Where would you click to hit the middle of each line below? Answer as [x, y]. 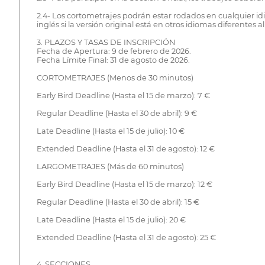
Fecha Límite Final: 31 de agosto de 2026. [113, 60]
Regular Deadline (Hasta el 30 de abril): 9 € [117, 113]
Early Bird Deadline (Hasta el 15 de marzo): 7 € [123, 95]
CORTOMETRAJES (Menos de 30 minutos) [115, 77]
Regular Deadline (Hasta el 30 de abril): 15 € [118, 202]
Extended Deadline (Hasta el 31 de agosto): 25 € [126, 237]
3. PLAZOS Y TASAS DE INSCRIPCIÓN [106, 42]
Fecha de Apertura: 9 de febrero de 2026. [114, 51]
